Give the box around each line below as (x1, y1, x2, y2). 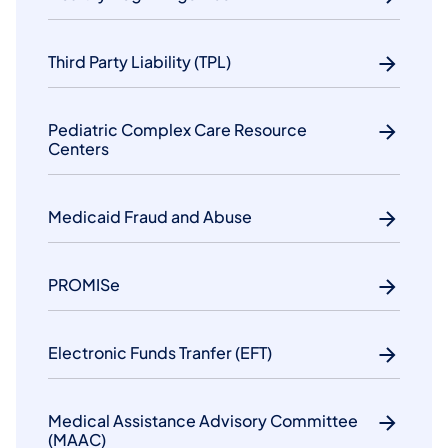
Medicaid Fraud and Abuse (48, 206, 252, 228)
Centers (48, 138, 109, 160)
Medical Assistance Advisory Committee (48, 410, 358, 432)
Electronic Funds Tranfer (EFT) (48, 342, 272, 364)
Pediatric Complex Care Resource (48, 119, 307, 141)
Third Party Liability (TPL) (48, 51, 231, 73)
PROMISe (48, 274, 120, 296)
